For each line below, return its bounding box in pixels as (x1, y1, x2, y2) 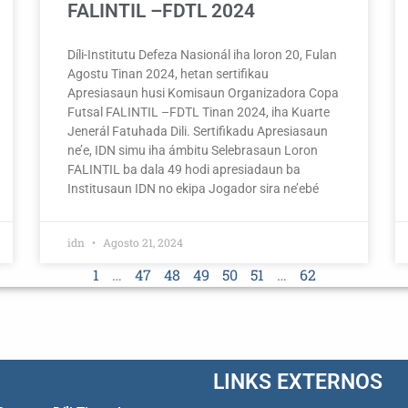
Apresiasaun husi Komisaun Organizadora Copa (67, 85, 339, 100)
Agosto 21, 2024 (100, 234, 183, 250)
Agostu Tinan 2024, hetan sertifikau (67, 66, 269, 81)
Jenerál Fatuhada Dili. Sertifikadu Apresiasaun (67, 123, 328, 138)
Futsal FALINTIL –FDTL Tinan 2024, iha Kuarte (67, 104, 330, 119)
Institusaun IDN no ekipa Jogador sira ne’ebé (67, 180, 319, 196)
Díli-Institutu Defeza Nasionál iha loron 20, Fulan (67, 46, 337, 62)
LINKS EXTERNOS (213, 369, 382, 394)
